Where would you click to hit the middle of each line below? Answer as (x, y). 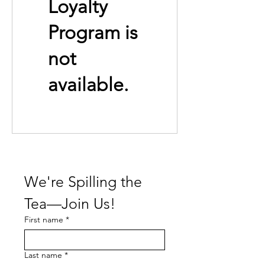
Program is (93, 33)
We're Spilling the (83, 182)
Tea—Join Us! (70, 204)
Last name (43, 255)
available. (88, 85)
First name (44, 220)
